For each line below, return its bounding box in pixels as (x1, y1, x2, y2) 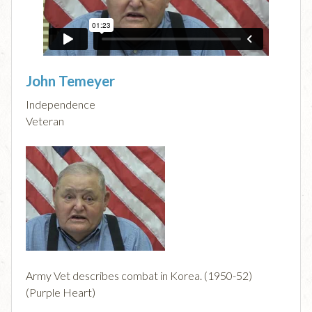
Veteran (26, 114, 64, 128)
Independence (26, 97, 95, 111)
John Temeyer (26, 72, 115, 90)
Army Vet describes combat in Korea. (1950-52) (26, 269, 252, 283)
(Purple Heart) (26, 286, 95, 299)
